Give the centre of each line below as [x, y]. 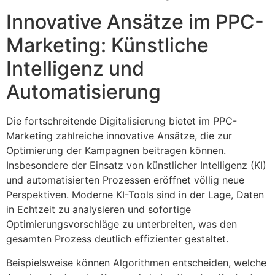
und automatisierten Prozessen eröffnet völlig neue [125, 180]
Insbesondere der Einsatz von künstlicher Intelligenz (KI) [136, 165]
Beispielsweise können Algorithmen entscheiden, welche [136, 262]
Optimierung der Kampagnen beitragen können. [116, 151]
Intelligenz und [75, 69]
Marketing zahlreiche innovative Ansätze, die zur [119, 136]
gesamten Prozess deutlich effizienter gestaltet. [117, 239]
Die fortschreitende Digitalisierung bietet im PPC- [122, 121]
